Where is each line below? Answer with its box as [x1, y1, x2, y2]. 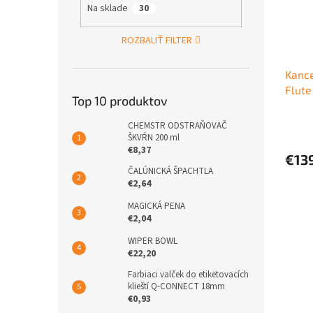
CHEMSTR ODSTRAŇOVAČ [128, 119, 227, 132]
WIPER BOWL [128, 234, 177, 247]
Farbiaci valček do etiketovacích [128, 268, 249, 281]
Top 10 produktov [72, 92, 168, 108]
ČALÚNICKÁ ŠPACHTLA [128, 164, 213, 177]
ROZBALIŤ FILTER [122, 33, 193, 48]
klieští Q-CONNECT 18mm [128, 279, 225, 293]
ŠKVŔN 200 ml [128, 131, 180, 144]
